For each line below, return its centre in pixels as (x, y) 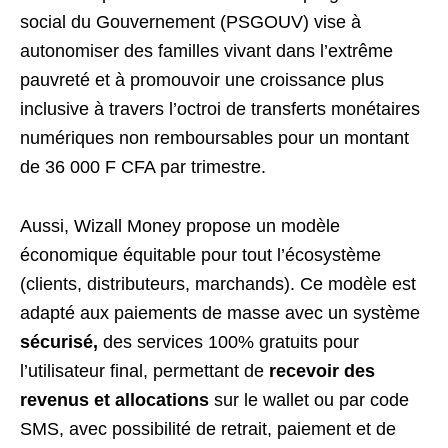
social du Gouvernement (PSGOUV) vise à (190, 22)
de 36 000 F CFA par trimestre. (143, 167)
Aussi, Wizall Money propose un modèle (180, 226)
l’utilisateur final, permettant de (144, 371)
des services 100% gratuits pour (228, 342)
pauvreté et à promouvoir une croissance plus (202, 80)
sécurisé (56, 342)
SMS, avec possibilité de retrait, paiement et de (208, 429)
